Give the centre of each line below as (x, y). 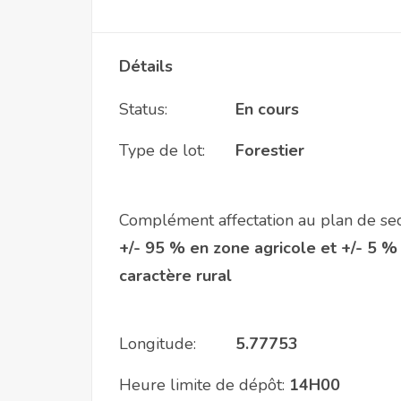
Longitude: (158, 344)
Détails (146, 66)
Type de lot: (162, 150)
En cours (267, 109)
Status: (143, 109)
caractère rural (175, 276)
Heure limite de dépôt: (202, 385)
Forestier (270, 150)
